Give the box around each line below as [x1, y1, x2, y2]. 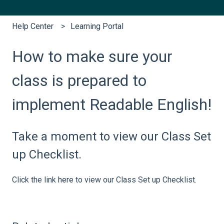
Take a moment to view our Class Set [12, 129, 211, 143]
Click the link [12, 175, 58, 185]
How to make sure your [12, 46, 172, 66]
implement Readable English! [12, 94, 211, 114]
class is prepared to [12, 70, 146, 90]
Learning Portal [70, 21, 124, 31]
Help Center [12, 21, 53, 31]
